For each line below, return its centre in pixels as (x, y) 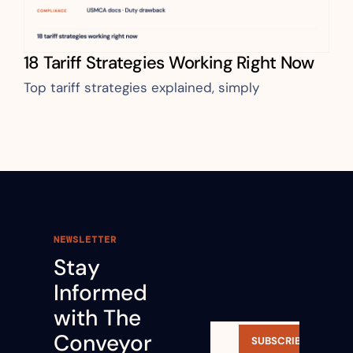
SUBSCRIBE (280, 341)
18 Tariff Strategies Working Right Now (169, 62)
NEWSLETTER (85, 239)
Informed (100, 292)
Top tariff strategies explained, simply (141, 87)
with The (97, 318)
